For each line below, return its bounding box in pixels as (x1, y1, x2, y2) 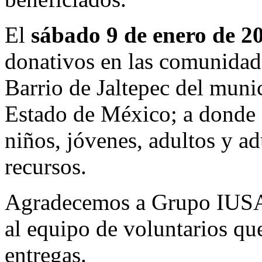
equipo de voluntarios (27, 215, 227, 241)
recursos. (5, 153, 87, 179)
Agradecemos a (5, 189, 151, 215)
